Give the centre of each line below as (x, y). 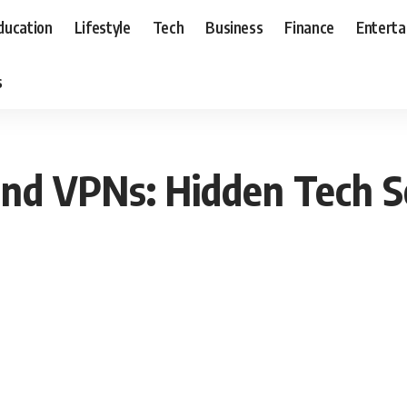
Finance (310, 27)
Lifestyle (102, 27)
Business (234, 27)
